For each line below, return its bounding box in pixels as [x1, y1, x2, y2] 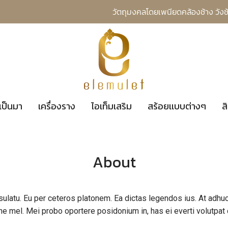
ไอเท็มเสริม [91, 99, 132, 113]
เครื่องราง [38, 99, 75, 113]
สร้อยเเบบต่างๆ [147, 99, 206, 113]
